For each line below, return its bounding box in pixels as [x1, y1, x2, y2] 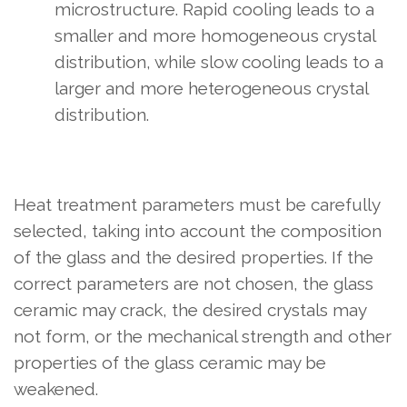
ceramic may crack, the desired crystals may [14, 299, 366, 320]
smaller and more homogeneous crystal [55, 25, 375, 45]
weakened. [14, 378, 98, 399]
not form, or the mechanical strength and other [14, 325, 392, 346]
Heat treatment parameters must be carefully [14, 194, 380, 214]
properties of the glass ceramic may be [14, 352, 326, 372]
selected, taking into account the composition [14, 220, 382, 241]
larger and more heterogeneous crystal [55, 77, 368, 98]
